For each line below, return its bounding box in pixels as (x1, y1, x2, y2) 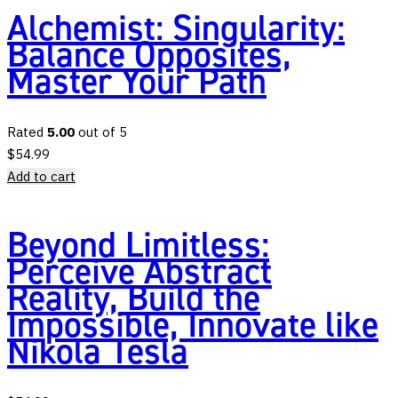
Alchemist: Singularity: (7, 4, 345, 52)
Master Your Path (7, 58, 267, 106)
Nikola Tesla (7, 328, 188, 376)
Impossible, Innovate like (7, 301, 378, 349)
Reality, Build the (7, 275, 260, 322)
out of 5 (75, 123, 127, 141)
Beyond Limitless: (7, 221, 269, 269)
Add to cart (7, 168, 76, 186)
